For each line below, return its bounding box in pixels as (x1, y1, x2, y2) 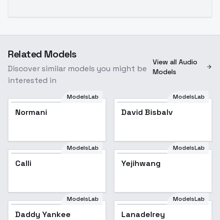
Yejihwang (121, 158, 161, 168)
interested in (8, 75, 56, 85)
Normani (15, 107, 47, 117)
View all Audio (152, 57, 197, 66)
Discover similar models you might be (8, 63, 147, 74)
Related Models (8, 48, 77, 60)
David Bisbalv (121, 107, 173, 117)
